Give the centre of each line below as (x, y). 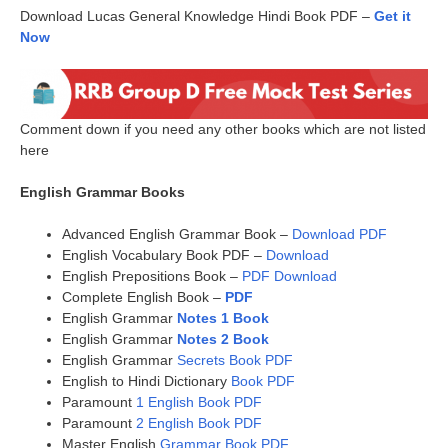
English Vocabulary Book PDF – (164, 254)
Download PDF (339, 233)
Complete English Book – (143, 296)
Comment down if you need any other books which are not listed (223, 128)
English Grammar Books (102, 191)
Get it (392, 15)
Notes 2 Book (223, 338)
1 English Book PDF (199, 401)
